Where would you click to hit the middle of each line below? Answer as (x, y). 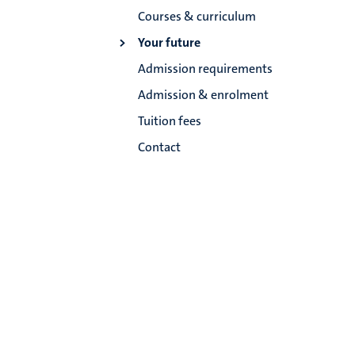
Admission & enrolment (204, 95)
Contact (160, 147)
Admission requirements (206, 69)
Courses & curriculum (197, 17)
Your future (170, 43)
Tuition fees (170, 121)
